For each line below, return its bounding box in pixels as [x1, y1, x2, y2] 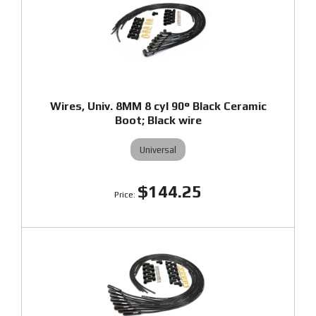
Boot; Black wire [114, 114, 202, 127]
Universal [140, 144, 176, 155]
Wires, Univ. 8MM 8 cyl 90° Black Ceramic [49, 99, 267, 113]
